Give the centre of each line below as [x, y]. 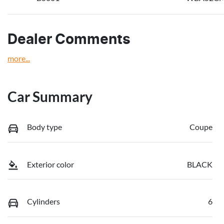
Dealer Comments [69, 40]
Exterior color [50, 164]
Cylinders [43, 201]
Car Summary [50, 97]
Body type [44, 127]
